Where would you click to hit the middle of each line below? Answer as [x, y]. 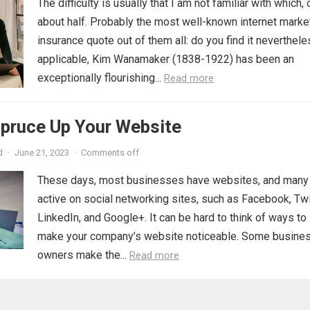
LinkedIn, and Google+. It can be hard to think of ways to [172, 217]
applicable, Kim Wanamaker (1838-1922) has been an [166, 59]
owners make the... [83, 255]
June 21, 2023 [42, 152]
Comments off [110, 152]
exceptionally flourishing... [101, 77]
